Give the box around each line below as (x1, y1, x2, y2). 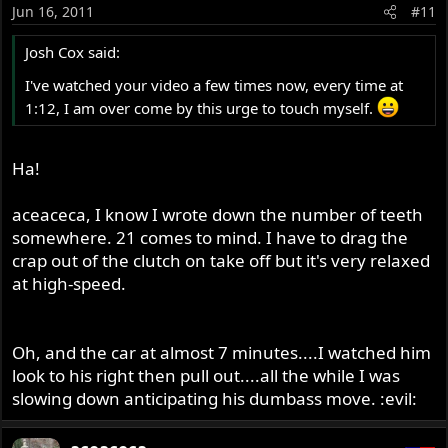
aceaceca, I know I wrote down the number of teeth (12, 203, 424, 227)
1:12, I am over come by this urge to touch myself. (25, 97, 378, 118)
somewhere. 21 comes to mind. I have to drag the (12, 226, 409, 250)
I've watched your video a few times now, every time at (25, 74, 404, 95)
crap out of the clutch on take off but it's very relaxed (12, 249, 431, 273)
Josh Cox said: (25, 41, 121, 62)
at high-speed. (12, 272, 127, 296)
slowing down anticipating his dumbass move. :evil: (12, 387, 418, 411)
